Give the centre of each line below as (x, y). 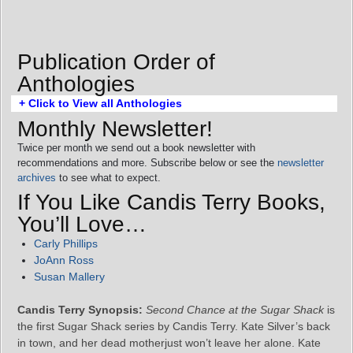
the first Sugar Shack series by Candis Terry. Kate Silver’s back (174, 326)
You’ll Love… (82, 224)
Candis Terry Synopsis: (80, 309)
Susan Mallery (69, 276)
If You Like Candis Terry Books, (171, 202)
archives (37, 177)
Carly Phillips (66, 243)
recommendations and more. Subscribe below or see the (147, 162)
